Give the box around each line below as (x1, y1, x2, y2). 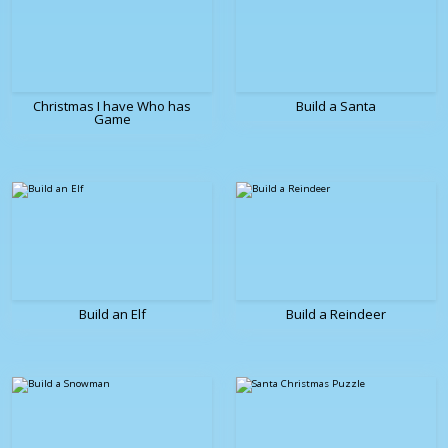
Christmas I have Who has (33, 97, 191, 116)
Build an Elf (78, 305, 146, 324)
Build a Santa (296, 97, 376, 116)
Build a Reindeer (286, 305, 386, 324)
